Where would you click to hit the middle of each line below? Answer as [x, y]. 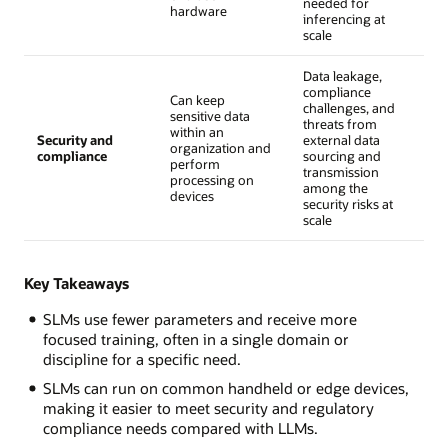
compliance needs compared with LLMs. [180, 427]
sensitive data [209, 115]
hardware [198, 10]
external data [341, 139]
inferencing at [343, 18]
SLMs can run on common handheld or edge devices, [225, 387]
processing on [211, 179]
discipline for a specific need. [141, 359]
